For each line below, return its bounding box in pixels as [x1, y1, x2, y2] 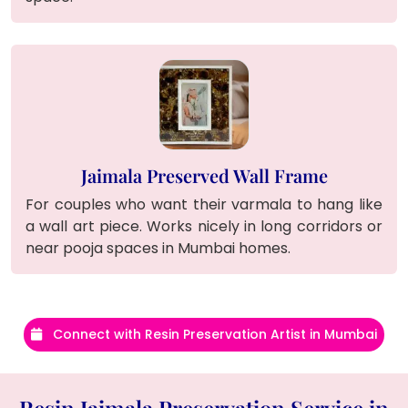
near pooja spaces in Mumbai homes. [25, 237, 291, 259]
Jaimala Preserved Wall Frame [80, 162, 328, 188]
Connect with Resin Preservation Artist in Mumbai [49, 324, 377, 343]
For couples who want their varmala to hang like [25, 193, 382, 215]
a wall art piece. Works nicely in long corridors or [25, 215, 382, 237]
